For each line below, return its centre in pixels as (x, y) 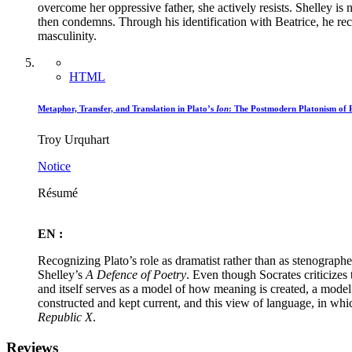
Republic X (65, 317)
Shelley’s (62, 275)
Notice (54, 167)
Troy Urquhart (73, 140)
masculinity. (67, 36)
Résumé (58, 193)
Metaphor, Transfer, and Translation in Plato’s (127, 109)
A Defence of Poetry (136, 275)
